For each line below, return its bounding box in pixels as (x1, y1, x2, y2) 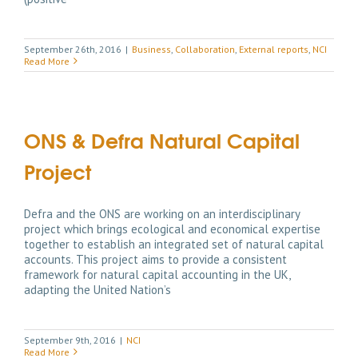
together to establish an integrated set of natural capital (24, 236, 324, 252)
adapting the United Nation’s (24, 281, 171, 297)
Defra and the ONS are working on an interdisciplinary (24, 205, 300, 221)
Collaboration (175, 42, 235, 55)
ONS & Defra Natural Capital (24, 123, 300, 155)
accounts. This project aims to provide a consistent (24, 251, 287, 267)
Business (132, 42, 171, 55)
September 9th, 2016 (24, 333, 116, 346)
